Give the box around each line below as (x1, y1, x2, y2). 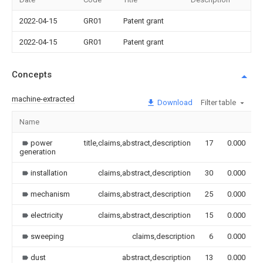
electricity (31, 210, 63, 220)
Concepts (12, 69, 52, 80)
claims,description (132, 231, 195, 241)
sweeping (31, 231, 64, 241)
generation (19, 147, 56, 156)
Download (156, 97, 193, 107)
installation (31, 168, 68, 177)
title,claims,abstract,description (84, 138, 191, 147)
